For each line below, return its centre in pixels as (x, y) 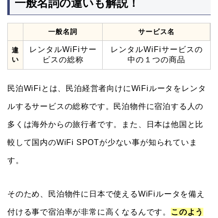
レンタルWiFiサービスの (156, 50)
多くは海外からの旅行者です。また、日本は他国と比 (106, 125)
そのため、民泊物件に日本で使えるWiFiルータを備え (106, 194)
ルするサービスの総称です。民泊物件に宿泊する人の (106, 107)
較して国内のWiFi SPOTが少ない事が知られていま (102, 143)
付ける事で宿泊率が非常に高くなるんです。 (89, 212)
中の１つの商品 (156, 60)
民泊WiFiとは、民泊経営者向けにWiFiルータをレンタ (107, 89)
